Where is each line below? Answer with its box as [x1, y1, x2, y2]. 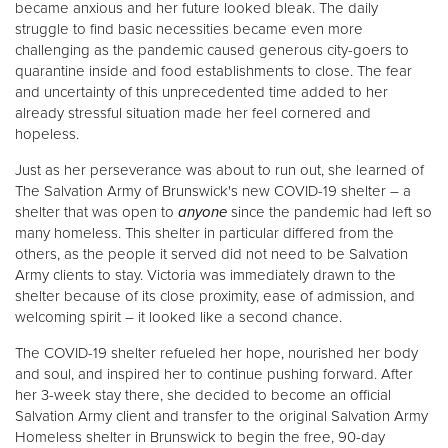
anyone [178, 203, 227, 221]
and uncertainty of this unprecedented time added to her [15, 83, 388, 101]
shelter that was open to [15, 203, 178, 221]
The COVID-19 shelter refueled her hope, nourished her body [15, 344, 418, 362]
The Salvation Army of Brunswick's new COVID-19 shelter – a [15, 182, 411, 200]
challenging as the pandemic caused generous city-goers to [15, 41, 409, 59]
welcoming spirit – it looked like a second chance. [15, 308, 342, 326]
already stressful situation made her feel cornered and [15, 104, 371, 122]
